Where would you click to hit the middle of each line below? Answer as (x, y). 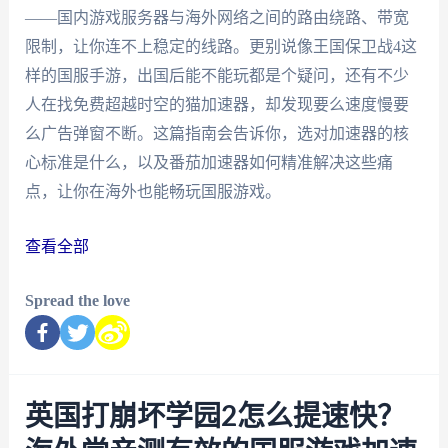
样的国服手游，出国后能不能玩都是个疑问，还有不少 (216, 76)
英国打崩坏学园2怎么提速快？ (214, 417)
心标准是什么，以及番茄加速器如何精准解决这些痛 (208, 163)
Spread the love (77, 301)
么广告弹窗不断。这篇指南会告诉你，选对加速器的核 (216, 134)
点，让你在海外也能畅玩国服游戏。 (152, 192)
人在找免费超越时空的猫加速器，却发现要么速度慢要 (216, 105)
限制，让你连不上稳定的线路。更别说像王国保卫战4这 (220, 47)
